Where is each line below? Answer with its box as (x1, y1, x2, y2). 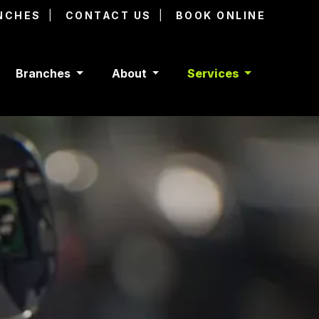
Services (187, 66, 242, 80)
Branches (15, 66, 73, 80)
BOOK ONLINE (175, 9, 266, 21)
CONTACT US (65, 9, 152, 21)
